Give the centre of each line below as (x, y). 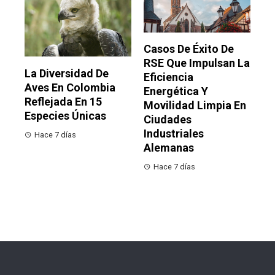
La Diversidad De (67, 73)
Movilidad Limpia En (195, 106)
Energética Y (176, 91)
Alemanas (169, 148)
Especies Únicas (65, 115)
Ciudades (168, 120)
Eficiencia (168, 77)
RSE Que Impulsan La (197, 63)
